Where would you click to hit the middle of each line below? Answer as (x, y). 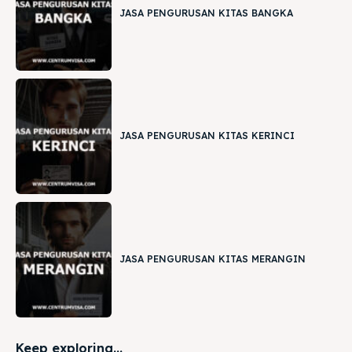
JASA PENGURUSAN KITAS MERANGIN (213, 259)
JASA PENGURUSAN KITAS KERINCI (207, 136)
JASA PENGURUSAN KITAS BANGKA (207, 13)
